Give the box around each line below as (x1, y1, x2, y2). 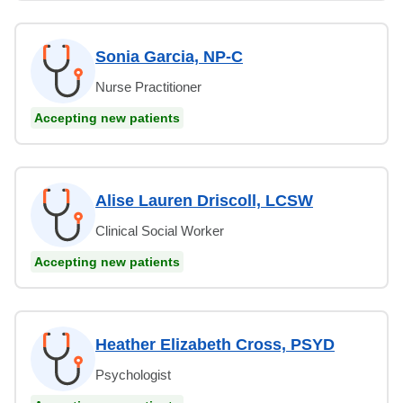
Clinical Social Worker (95, 222, 224, 238)
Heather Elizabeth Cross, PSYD (95, 335, 335, 354)
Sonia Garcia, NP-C (95, 47, 243, 66)
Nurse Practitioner (95, 78, 201, 94)
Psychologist (95, 366, 171, 382)
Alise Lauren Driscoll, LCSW (95, 191, 313, 210)
